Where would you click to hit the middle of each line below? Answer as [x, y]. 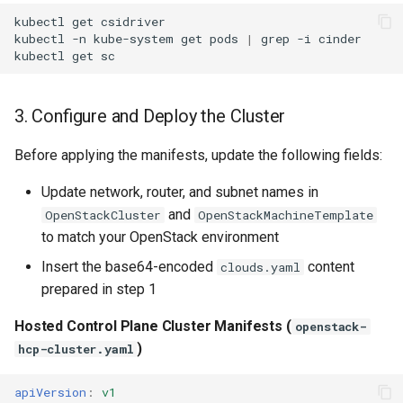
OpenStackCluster [103, 215]
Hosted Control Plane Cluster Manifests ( [153, 326]
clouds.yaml [260, 267]
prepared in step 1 [99, 289]
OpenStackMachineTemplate [286, 215]
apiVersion [50, 392]
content [329, 267]
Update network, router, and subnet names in [180, 192]
